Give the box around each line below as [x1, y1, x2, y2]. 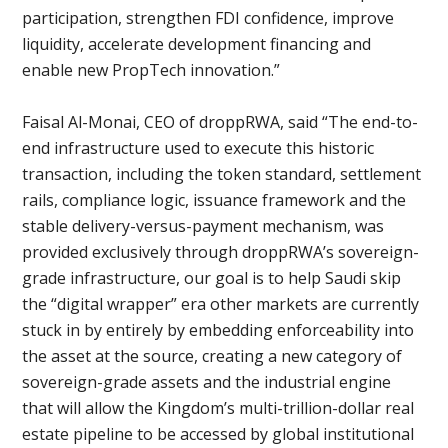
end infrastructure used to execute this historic [22, 137, 375, 159]
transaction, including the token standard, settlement [22, 163, 422, 185]
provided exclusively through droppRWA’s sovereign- [22, 241, 420, 263]
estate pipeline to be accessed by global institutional [22, 423, 415, 445]
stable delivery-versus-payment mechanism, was [22, 215, 385, 237]
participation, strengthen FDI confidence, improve [22, 7, 395, 29]
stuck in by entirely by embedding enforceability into [22, 319, 415, 341]
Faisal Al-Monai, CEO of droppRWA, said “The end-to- [22, 111, 419, 133]
